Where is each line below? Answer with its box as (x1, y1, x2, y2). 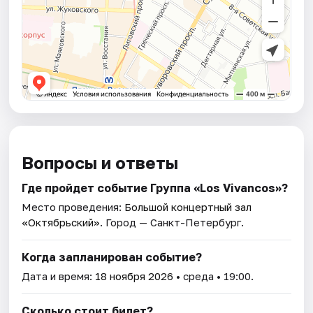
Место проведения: (22, 200, 125, 213)
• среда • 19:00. (173, 269, 254, 282)
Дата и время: (22, 269, 96, 282)
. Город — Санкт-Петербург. (100, 215, 245, 228)
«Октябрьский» (22, 215, 101, 228)
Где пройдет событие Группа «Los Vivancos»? (22, 180, 289, 195)
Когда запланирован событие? (22, 249, 203, 264)
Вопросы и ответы (22, 152, 179, 173)
